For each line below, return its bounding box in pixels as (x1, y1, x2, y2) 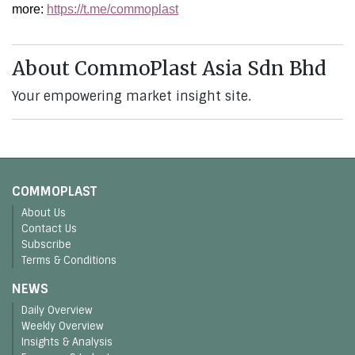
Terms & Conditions (21, 254, 116, 268)
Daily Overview (21, 303, 93, 318)
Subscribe (21, 238, 71, 252)
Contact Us (21, 222, 77, 236)
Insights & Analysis (21, 335, 113, 349)
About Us (21, 206, 66, 220)
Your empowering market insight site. (12, 88, 251, 105)
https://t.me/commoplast (47, 2, 178, 17)
